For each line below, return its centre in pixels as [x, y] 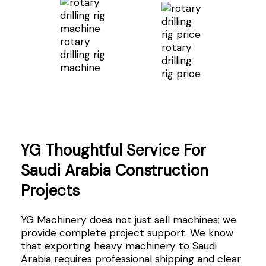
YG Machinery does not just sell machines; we [128, 220]
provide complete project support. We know [127, 233]
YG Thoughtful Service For [113, 150]
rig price [181, 73]
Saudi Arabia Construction [114, 170]
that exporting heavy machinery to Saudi [118, 246]
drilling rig [82, 54]
